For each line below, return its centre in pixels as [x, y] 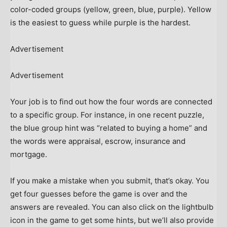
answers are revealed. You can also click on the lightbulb [112, 207]
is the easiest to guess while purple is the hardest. [100, 23]
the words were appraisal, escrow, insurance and [98, 141]
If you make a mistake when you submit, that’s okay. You [110, 181]
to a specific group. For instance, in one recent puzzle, [107, 115]
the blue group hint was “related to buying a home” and [109, 128]
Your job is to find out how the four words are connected [111, 102]
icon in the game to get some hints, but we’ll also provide [112, 220]
